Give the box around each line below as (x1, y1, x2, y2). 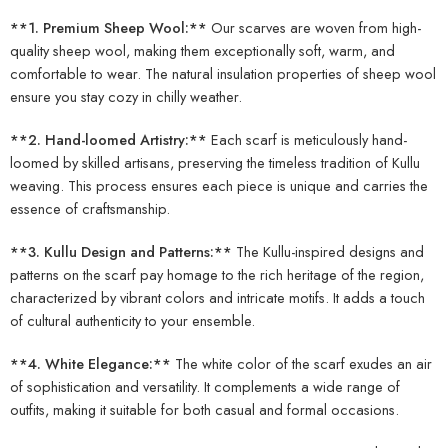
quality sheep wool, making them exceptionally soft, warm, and (10, 40, 395, 62)
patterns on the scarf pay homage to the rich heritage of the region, (10, 264, 424, 286)
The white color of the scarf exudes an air (171, 353, 432, 375)
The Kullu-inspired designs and (232, 241, 424, 263)
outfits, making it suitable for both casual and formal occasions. (10, 399, 399, 421)
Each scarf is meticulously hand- (207, 129, 407, 151)
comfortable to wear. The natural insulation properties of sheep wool (10, 63, 436, 85)
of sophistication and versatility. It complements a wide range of (10, 376, 400, 398)
